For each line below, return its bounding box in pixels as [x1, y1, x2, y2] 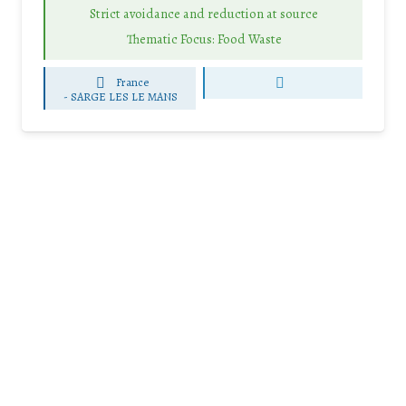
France [116, 74, 150, 91]
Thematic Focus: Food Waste [126, 30, 282, 49]
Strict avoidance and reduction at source [90, 4, 318, 23]
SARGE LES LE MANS [70, 88, 178, 104]
